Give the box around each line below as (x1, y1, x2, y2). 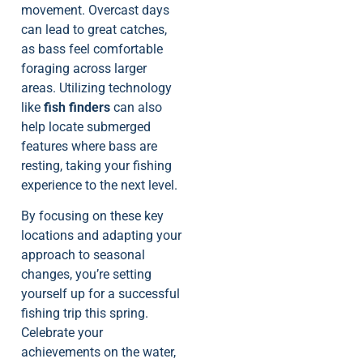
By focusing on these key (21, 208, 164, 224)
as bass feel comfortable (21, 41, 163, 57)
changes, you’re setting (21, 267, 152, 283)
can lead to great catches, (21, 21, 167, 37)
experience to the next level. (21, 177, 177, 193)
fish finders (44, 99, 110, 115)
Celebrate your (21, 325, 103, 341)
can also (110, 99, 162, 115)
